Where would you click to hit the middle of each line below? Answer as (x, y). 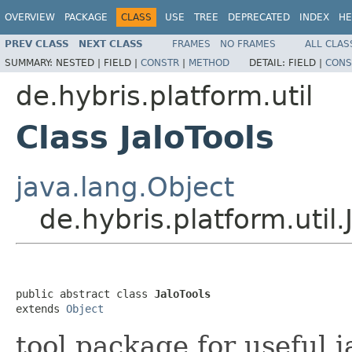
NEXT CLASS (111, 44)
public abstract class (85, 293)
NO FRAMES (248, 44)
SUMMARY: (30, 62)
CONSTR (160, 62)
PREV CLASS (37, 44)
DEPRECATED (259, 17)
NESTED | (80, 62)
